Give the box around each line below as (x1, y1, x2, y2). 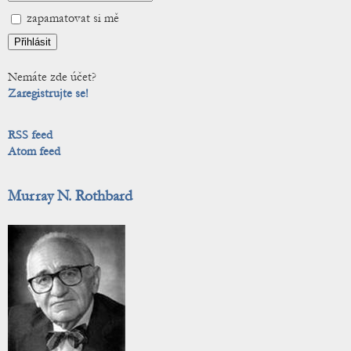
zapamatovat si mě (24, 11, 119, 26)
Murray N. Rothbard (8, 186, 132, 205)
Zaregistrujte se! (8, 86, 89, 101)
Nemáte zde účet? (8, 70, 96, 85)
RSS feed (8, 128, 52, 143)
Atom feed (8, 144, 60, 159)
